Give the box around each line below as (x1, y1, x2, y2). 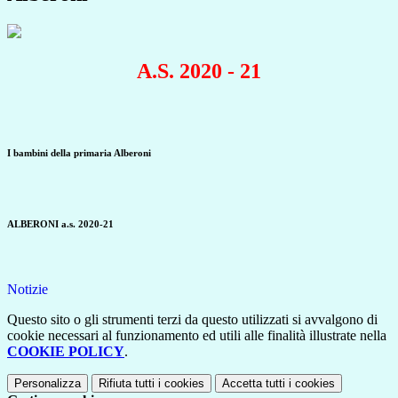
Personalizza (14, 376, 81, 390)
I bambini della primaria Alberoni (7, 147, 151, 158)
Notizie (7, 281, 48, 297)
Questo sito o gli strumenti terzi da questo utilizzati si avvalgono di (7, 311, 378, 327)
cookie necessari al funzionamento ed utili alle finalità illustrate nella (7, 327, 386, 343)
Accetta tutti (222, 376, 285, 390)
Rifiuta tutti (99, 376, 155, 390)
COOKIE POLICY (7, 343, 124, 359)
